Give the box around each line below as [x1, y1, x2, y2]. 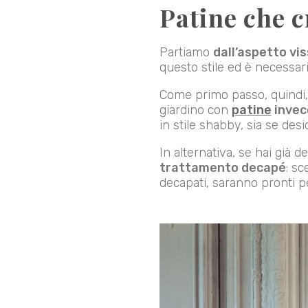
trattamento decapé [159, 159, 286, 175]
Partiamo [159, 44, 213, 60]
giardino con [159, 102, 232, 118]
